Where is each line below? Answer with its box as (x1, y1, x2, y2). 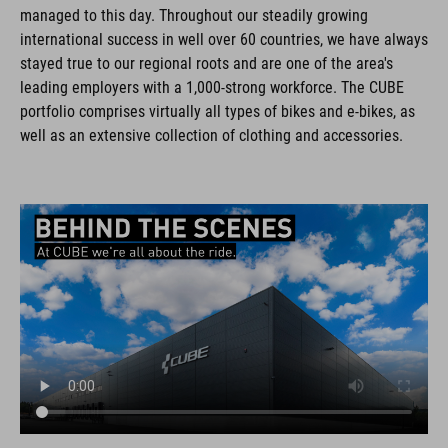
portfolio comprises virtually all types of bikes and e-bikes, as (20, 102, 415, 121)
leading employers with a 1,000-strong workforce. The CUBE (20, 78, 404, 97)
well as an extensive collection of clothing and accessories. (20, 126, 403, 145)
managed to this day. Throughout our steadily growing (20, 6, 368, 25)
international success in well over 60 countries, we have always (20, 30, 428, 49)
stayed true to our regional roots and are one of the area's (20, 54, 393, 73)
